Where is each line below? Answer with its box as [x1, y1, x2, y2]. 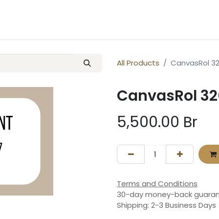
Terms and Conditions [117, 178, 197, 189]
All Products [117, 58, 159, 68]
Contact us [24, 14, 66, 24]
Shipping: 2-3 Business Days [117, 199, 216, 210]
